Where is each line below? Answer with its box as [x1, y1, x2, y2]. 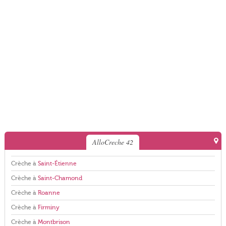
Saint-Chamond [37, 175, 82, 182]
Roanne [37, 189, 60, 196]
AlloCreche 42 [92, 137, 134, 147]
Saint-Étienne [37, 160, 77, 167]
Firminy [37, 204, 60, 211]
